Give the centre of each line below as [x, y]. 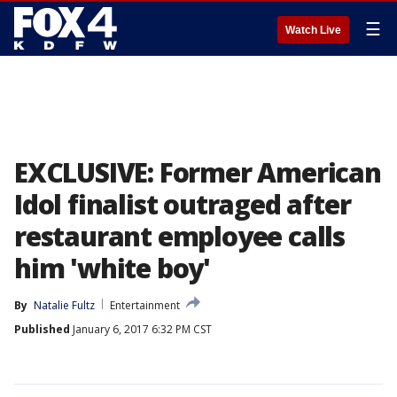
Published [42, 329]
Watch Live [313, 30]
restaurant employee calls [179, 236]
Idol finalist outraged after [183, 204]
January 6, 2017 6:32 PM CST [141, 329]
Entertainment [145, 305]
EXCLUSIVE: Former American [198, 172]
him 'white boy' [113, 268]
